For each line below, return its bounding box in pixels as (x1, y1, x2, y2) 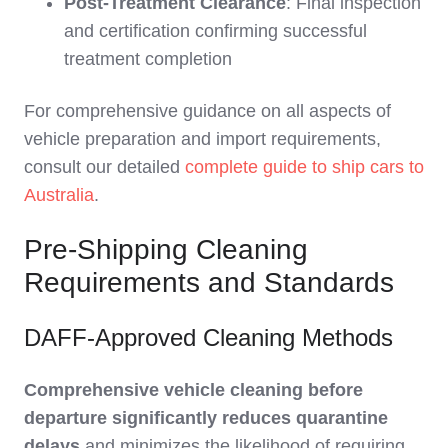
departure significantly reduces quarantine (24, 407, 388, 428)
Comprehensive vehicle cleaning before (24, 379, 363, 400)
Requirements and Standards (24, 266, 394, 298)
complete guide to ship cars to (185, 156, 424, 177)
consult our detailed (24, 156, 185, 177)
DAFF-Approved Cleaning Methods (24, 323, 393, 351)
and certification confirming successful (64, 20, 367, 41)
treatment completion (64, 48, 232, 69)
